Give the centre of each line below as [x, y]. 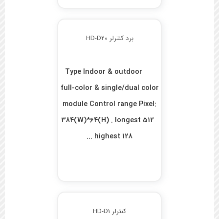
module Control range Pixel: [110, 105]
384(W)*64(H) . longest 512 [110, 121]
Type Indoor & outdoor [104, 72]
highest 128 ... [114, 137]
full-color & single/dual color [109, 88]
